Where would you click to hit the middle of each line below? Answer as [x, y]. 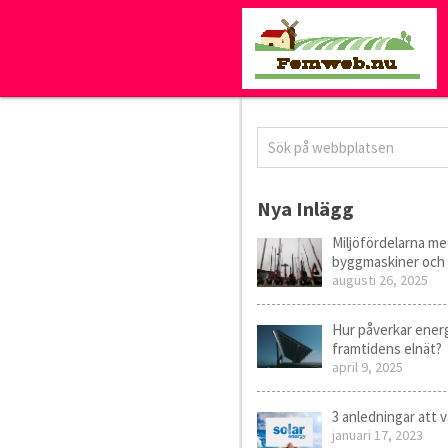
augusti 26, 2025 [379, 280]
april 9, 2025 [367, 367]
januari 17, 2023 [377, 435]
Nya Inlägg [305, 208]
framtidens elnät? [386, 348]
